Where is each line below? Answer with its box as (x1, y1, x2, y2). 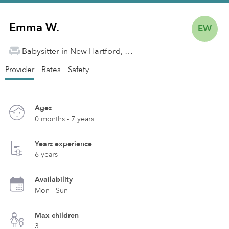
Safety (68, 64, 89, 75)
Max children (35, 211, 79, 220)
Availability (35, 175, 73, 185)
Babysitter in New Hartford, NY (125, 45, 133, 57)
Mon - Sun (35, 186, 68, 195)
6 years (35, 150, 58, 159)
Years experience (35, 139, 92, 149)
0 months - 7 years (35, 114, 94, 124)
